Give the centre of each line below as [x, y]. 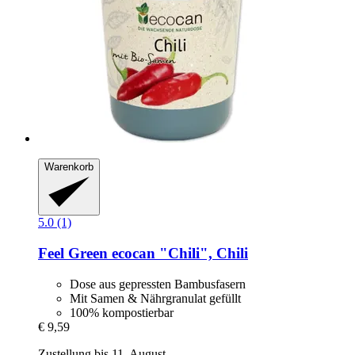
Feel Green [73, 254]
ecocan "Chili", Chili [178, 254]
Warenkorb [69, 166]
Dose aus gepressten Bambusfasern [158, 284]
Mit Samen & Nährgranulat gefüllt [155, 298]
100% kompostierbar [122, 312]
